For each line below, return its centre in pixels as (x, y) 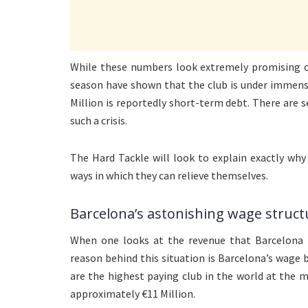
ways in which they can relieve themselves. (169, 176)
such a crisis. (99, 121)
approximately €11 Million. (133, 294)
